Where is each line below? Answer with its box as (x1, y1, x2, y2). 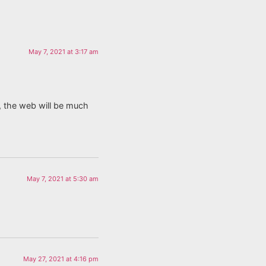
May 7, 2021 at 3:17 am (28, 47, 99, 56)
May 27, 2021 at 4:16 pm (23, 255, 99, 264)
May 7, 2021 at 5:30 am (27, 174, 99, 183)
